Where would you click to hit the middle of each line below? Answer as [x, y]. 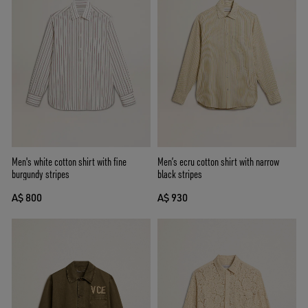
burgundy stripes [41, 174]
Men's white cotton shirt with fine [69, 162]
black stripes [180, 174]
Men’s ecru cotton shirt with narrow [218, 162]
